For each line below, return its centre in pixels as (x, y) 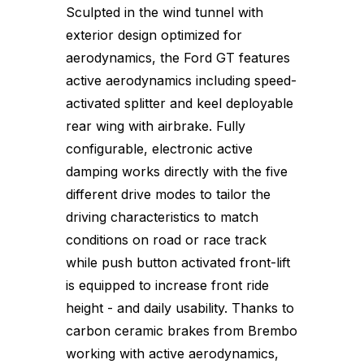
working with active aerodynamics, (172, 353)
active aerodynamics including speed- (181, 80)
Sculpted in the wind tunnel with (165, 12)
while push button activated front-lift (178, 262)
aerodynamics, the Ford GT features (178, 57)
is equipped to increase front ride (167, 285)
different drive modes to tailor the (168, 194)
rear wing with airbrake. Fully (156, 126)
